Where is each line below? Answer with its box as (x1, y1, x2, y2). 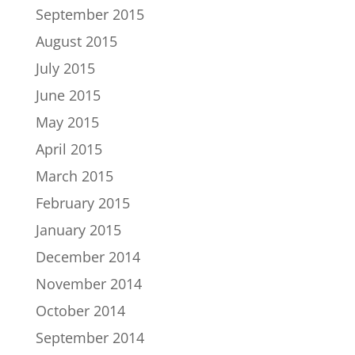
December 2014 (35, 247, 140, 267)
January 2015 (35, 220, 121, 240)
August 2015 (35, 32, 117, 52)
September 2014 (35, 328, 144, 348)
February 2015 (35, 193, 130, 213)
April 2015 (35, 139, 102, 159)
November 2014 (35, 274, 142, 294)
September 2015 (35, 5, 144, 25)
